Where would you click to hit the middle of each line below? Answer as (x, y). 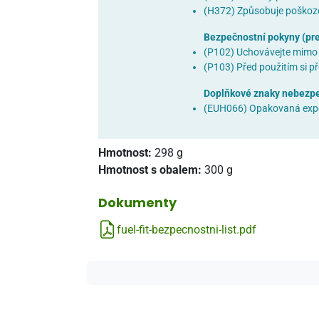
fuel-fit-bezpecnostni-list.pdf (187, 230)
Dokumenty (137, 203)
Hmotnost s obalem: (151, 170)
